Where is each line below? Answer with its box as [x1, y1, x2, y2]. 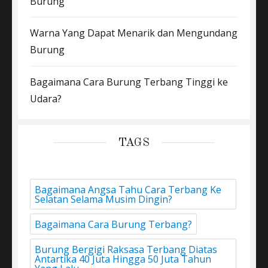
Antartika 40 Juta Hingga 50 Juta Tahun [35, 252, 211, 266]
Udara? [30, 92, 62, 105]
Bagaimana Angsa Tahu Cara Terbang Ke [35, 182, 221, 196]
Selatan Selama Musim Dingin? [35, 192, 172, 206]
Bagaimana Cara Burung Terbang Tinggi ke [30, 75, 228, 89]
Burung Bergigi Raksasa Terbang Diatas [35, 242, 217, 256]
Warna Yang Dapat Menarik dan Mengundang [30, 26, 237, 40]
